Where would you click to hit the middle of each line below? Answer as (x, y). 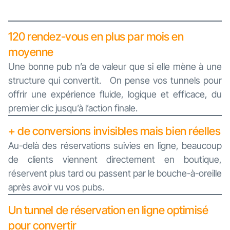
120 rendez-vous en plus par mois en (96, 37)
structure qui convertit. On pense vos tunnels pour (115, 81)
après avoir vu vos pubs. (56, 187)
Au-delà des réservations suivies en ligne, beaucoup (115, 146)
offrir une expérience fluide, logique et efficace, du (115, 94)
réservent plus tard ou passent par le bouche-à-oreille (115, 174)
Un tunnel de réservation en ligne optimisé (108, 210)
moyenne (31, 52)
